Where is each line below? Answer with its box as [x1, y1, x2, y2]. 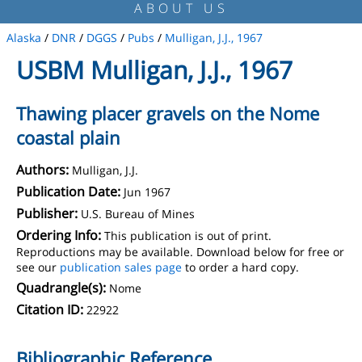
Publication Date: [16, 183, 120, 200]
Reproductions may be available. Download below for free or [16, 244, 344, 259]
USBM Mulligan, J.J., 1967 [16, 53, 293, 86]
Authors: [16, 161, 69, 179]
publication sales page [60, 259, 182, 275]
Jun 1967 [124, 184, 170, 200]
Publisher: [16, 204, 78, 222]
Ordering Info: [16, 226, 101, 244]
